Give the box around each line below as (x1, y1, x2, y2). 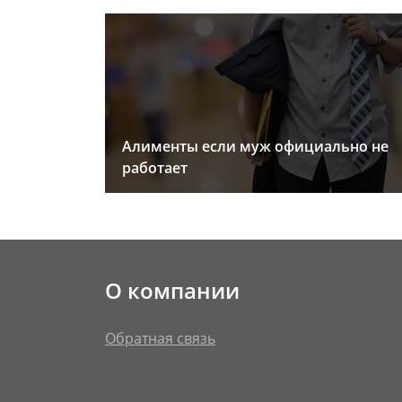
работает (122, 158, 188, 178)
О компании (105, 275, 240, 305)
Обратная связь (105, 328, 215, 348)
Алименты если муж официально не (122, 136, 389, 156)
